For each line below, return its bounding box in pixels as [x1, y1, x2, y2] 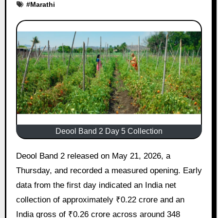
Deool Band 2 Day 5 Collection [55, 127, 163, 135]
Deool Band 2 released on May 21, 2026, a [16, 151, 22, 161]
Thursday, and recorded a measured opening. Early [16, 165, 202, 175]
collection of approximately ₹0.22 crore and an [16, 195, 184, 204]
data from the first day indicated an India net [16, 180, 176, 190]
